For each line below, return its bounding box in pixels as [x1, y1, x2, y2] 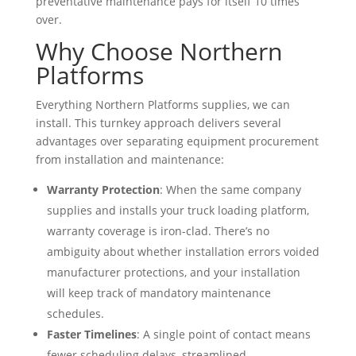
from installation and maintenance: [35, 151, 224, 167]
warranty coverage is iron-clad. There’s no [46, 222, 269, 238]
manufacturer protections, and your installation [46, 264, 300, 280]
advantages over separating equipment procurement [35, 133, 319, 149]
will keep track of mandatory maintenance [46, 284, 271, 300]
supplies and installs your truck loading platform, [46, 202, 309, 218]
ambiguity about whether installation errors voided [46, 243, 319, 259]
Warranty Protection [46, 181, 160, 197]
